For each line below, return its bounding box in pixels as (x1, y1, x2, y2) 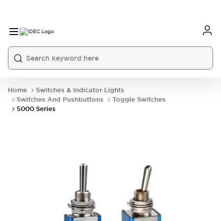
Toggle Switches (112, 95, 166, 104)
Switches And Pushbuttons (17, 95, 104, 104)
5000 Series (17, 105, 56, 113)
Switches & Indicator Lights (36, 86, 124, 94)
